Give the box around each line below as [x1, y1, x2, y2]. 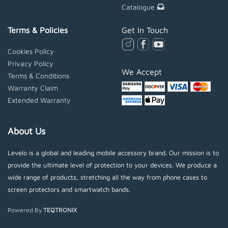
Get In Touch [122, 25, 168, 35]
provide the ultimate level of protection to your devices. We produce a [8, 161, 217, 169]
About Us [8, 126, 45, 137]
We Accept [122, 67, 162, 77]
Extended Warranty [8, 95, 71, 104]
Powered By [8, 206, 43, 214]
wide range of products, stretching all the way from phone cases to [8, 173, 207, 182]
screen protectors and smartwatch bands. [8, 185, 130, 194]
